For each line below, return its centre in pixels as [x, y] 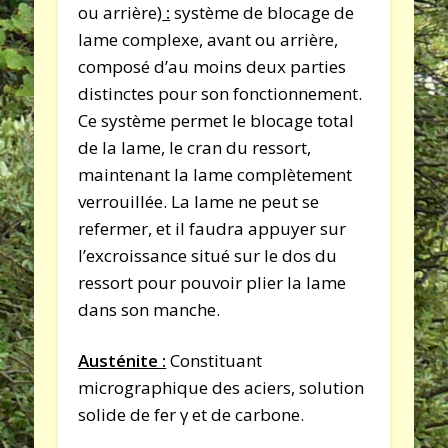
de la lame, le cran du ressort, [195, 147]
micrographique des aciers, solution [221, 387]
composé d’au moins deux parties [212, 66]
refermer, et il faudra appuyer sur [212, 228]
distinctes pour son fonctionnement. [220, 93]
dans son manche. [149, 309]
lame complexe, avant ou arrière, [208, 39]
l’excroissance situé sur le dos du [208, 255]
